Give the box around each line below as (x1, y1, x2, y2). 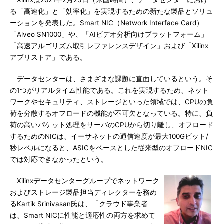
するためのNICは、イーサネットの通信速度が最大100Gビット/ (10, 132, 208, 140)
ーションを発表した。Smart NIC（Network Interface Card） (10, 19, 203, 27)
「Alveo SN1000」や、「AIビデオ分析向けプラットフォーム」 (10, 30, 208, 38)
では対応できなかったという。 (10, 155, 108, 163)
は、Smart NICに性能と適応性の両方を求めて (10, 211, 155, 219)
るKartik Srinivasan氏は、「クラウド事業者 (10, 200, 148, 208)
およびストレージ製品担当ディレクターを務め (10, 188, 157, 196)
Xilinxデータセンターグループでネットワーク (10, 177, 159, 185)
